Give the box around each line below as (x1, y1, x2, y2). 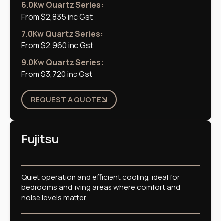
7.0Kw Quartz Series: (21, 28, 103, 39)
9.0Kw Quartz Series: (21, 56, 104, 68)
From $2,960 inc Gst (21, 39, 93, 51)
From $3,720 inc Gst (21, 68, 92, 79)
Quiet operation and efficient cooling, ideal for (21, 171, 180, 182)
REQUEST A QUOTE (31, 94, 101, 105)
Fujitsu (21, 130, 59, 147)
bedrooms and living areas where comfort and (21, 182, 180, 192)
